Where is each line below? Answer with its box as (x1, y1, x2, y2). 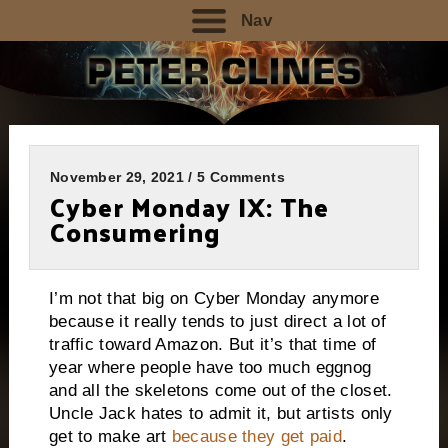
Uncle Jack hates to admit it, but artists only (48, 403, 393, 423)
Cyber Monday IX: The (49, 183, 329, 231)
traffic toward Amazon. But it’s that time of (48, 334, 377, 354)
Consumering (49, 208, 221, 256)
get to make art (48, 426, 172, 446)
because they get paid (171, 426, 343, 446)
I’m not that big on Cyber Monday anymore (48, 288, 379, 308)
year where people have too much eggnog (48, 357, 372, 377)
